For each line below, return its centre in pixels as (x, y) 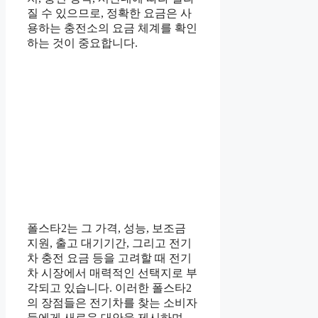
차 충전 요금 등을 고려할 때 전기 (109, 258)
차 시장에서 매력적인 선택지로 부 (112, 273)
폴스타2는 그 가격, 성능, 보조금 (106, 229)
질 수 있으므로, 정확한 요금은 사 (109, 13)
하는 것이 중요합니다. (82, 43)
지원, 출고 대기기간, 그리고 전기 (109, 243)
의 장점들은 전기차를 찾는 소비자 (112, 303)
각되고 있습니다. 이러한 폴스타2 (109, 288)
